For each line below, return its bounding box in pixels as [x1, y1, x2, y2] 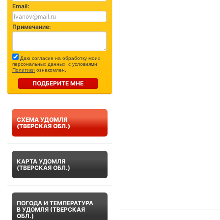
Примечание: [12, 23, 51, 30]
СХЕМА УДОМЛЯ [17, 116, 67, 123]
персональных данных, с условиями [12, 61, 97, 67]
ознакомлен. [35, 67, 66, 73]
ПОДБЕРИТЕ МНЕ [70, 80, 83, 87]
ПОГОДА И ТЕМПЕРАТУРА [17, 199, 93, 207]
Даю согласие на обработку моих [19, 55, 100, 61]
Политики [12, 67, 35, 73]
